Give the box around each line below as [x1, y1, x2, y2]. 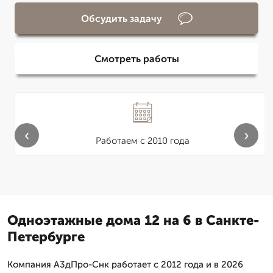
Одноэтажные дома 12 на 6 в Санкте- [7, 212, 260, 229]
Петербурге [7, 229, 85, 245]
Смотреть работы [94, 52, 179, 65]
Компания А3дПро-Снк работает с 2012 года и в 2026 [7, 259, 243, 270]
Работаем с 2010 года [96, 135, 190, 146]
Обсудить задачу [80, 12, 162, 24]
